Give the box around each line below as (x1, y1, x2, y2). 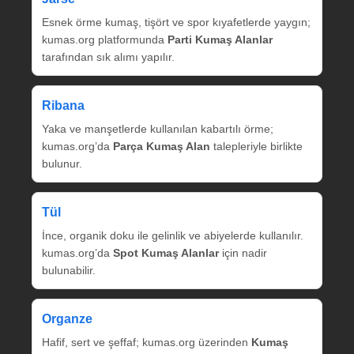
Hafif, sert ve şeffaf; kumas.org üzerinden (42, 335, 251, 348)
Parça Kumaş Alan (113, 139, 210, 153)
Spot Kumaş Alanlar (113, 246, 219, 259)
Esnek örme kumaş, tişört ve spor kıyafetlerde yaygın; (42, 15, 311, 28)
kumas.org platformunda (42, 32, 168, 46)
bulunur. (42, 156, 82, 170)
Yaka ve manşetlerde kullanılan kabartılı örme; (42, 122, 273, 135)
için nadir (219, 246, 267, 259)
